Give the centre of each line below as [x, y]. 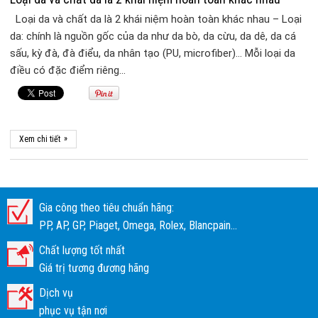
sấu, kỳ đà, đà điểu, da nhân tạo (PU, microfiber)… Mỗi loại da [153, 54]
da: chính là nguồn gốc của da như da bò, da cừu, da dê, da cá [153, 37]
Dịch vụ [56, 293]
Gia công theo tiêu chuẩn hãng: [106, 208]
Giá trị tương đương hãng [94, 268]
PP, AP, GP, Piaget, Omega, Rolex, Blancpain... [138, 226]
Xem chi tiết [40, 139]
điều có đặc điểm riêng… [68, 71]
